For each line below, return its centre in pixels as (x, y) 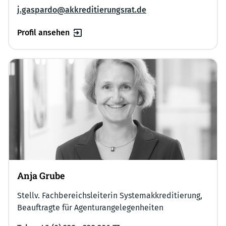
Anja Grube (41, 175)
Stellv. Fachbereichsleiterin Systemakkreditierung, (110, 195)
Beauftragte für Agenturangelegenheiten (90, 207)
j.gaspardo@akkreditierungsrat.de (82, 10)
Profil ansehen (43, 33)
